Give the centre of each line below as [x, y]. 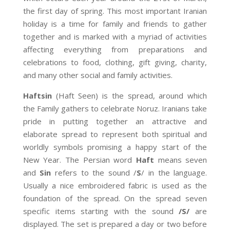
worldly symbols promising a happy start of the [115, 147]
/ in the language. [174, 172]
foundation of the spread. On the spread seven [115, 198]
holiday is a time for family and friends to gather [115, 23]
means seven [180, 159]
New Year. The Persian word [79, 159]
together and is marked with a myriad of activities [115, 36]
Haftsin [39, 95]
